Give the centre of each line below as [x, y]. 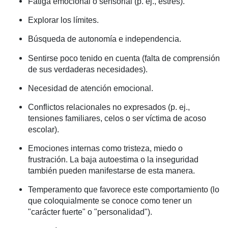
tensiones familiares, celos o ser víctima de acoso [117, 118]
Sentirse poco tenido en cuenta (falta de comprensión [124, 58]
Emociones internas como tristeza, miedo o [105, 149]
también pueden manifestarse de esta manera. [111, 171]
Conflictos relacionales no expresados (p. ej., [109, 107]
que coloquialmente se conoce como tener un [110, 201]
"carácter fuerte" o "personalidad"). [90, 212]
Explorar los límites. [63, 20]
